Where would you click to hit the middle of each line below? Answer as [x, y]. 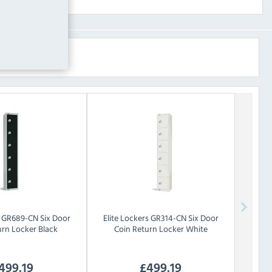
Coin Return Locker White [161, 229]
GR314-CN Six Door [184, 218]
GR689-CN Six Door [36, 218]
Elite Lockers [126, 218]
